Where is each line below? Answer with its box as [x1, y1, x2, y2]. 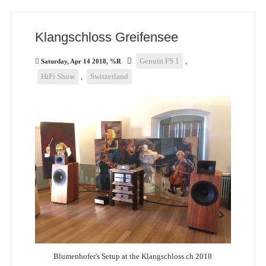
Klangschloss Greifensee [34, 30, 178, 45]
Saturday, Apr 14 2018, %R [40, 58, 121, 65]
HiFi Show [40, 72, 75, 81]
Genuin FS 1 [139, 56, 179, 66]
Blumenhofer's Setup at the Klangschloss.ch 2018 [53, 252, 213, 261]
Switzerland [90, 72, 128, 81]
